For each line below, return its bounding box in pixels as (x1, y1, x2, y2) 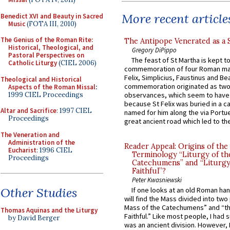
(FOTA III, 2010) (25, 19, 76, 28)
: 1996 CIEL (36, 145, 72, 155)
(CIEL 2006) (57, 59, 97, 67)
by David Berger (8, 214, 60, 222)
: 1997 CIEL (56, 106, 92, 115)
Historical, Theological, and (8, 43, 93, 52)
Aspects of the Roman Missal (8, 82, 95, 91)
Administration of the (8, 138, 75, 147)
